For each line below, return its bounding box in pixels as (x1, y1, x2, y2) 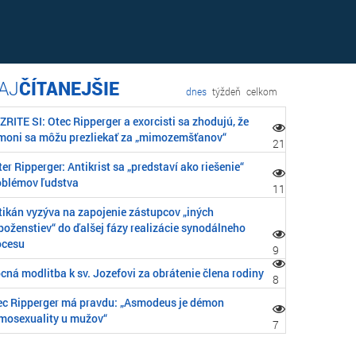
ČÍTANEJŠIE (19, 76, 119, 100)
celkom (246, 85, 277, 98)
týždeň (212, 85, 241, 98)
